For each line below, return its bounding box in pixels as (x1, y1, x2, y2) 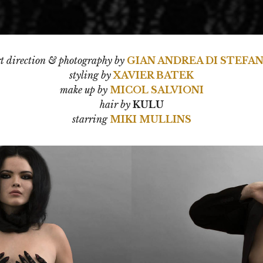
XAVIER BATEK (113, 69, 194, 81)
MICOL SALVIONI (109, 84, 204, 96)
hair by (99, 99, 133, 110)
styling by (69, 69, 113, 81)
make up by (59, 84, 110, 96)
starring (72, 113, 110, 125)
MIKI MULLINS (109, 113, 191, 125)
